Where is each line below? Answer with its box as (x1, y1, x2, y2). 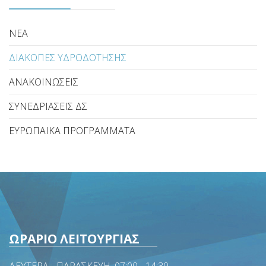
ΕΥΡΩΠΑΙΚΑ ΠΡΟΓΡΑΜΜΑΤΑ (9, 124, 135, 137)
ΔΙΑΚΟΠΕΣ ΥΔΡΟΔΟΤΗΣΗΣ (9, 51, 126, 64)
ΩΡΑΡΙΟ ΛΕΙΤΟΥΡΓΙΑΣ (9, 230, 140, 247)
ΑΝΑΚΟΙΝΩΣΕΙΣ (9, 75, 78, 88)
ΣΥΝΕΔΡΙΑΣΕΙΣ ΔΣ (9, 100, 87, 113)
